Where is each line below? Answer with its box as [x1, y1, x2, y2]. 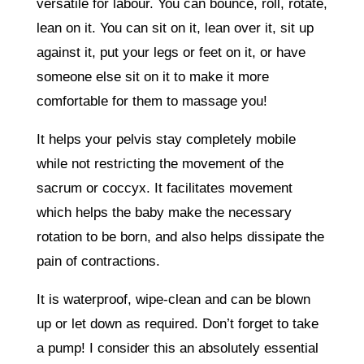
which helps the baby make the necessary [36, 204, 292, 220]
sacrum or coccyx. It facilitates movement [36, 180, 292, 196]
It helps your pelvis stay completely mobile [36, 131, 296, 147]
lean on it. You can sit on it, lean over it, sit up [36, 19, 314, 36]
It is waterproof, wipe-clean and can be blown [36, 291, 310, 307]
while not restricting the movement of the [36, 155, 284, 171]
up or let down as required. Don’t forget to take [36, 315, 318, 331]
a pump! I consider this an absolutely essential [36, 340, 318, 356]
